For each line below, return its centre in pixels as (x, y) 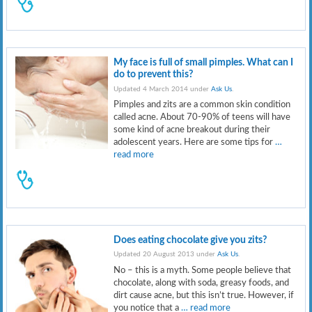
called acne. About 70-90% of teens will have (202, 117)
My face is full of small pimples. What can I (204, 63)
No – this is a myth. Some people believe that (203, 270)
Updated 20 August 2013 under (166, 254)
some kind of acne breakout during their (192, 130)
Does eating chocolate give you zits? (190, 240)
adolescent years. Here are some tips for (195, 142)
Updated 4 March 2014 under (163, 89)
